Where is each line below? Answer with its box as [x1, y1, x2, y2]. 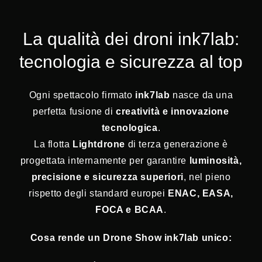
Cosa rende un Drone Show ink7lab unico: [30, 233, 232, 243]
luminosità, [189, 156, 242, 166]
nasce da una [170, 90, 233, 101]
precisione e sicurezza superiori [31, 172, 184, 182]
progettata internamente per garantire [20, 156, 189, 166]
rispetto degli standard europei [29, 188, 168, 199]
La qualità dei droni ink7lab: [23, 29, 239, 49]
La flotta [34, 139, 73, 150]
